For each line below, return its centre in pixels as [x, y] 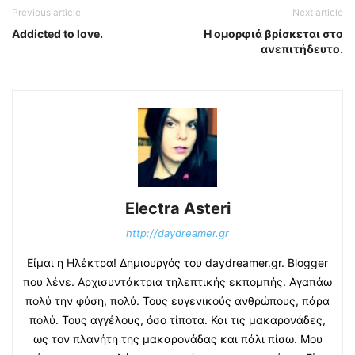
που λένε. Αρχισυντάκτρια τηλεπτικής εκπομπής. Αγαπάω [177, 281]
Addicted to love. [57, 33]
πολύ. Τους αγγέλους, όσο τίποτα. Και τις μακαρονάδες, [177, 319]
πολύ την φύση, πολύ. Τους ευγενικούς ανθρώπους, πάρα [177, 300]
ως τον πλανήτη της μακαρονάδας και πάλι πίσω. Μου [177, 338]
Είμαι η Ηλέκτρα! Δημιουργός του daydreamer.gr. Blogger [177, 262]
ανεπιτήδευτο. [302, 48]
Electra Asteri [177, 208]
